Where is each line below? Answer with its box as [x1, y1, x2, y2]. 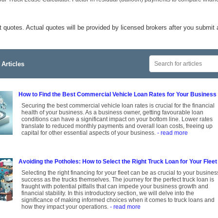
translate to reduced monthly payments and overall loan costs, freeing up [21, 123, 213, 130]
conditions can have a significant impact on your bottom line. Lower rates [21, 116, 213, 123]
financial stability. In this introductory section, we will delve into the [21, 190, 194, 197]
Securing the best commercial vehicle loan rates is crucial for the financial [21, 102, 215, 109]
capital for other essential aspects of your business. [21, 129, 157, 137]
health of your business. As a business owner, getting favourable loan [21, 109, 203, 116]
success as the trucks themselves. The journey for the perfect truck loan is [21, 176, 214, 183]
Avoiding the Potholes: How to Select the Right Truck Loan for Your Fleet [18, 158, 217, 165]
